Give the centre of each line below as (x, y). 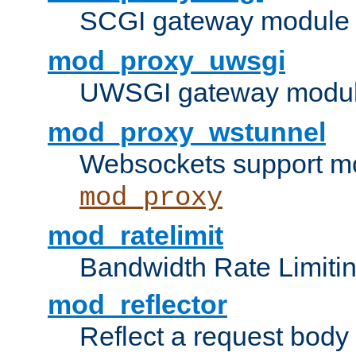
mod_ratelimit (135, 236)
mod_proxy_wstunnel (187, 132)
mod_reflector (137, 305)
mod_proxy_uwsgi (166, 61)
